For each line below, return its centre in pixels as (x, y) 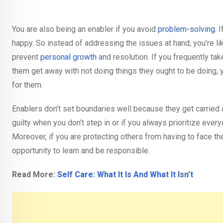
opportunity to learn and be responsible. (81, 151)
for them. (27, 85)
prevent (26, 57)
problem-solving (186, 29)
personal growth (68, 57)
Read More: (35, 175)
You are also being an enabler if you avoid (85, 29)
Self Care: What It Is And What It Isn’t (125, 175)
